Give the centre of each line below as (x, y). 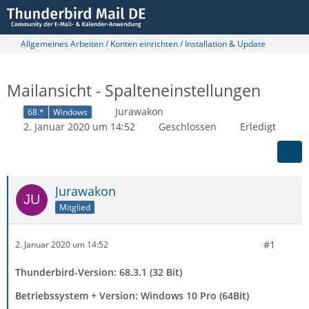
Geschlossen (188, 126)
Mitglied (75, 207)
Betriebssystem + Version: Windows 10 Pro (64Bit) (132, 295)
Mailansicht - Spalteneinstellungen (134, 90)
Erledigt (258, 126)
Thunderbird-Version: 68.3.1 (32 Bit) (99, 272)
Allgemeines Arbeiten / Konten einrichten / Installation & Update (143, 44)
